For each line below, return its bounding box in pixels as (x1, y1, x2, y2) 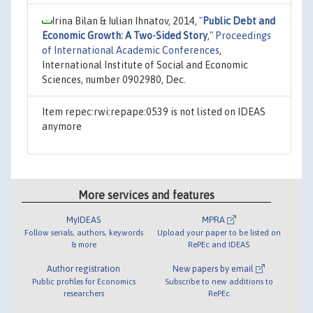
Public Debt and (203, 15, 275, 27)
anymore (42, 120, 82, 132)
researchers (63, 289, 104, 298)
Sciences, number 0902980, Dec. (42, 73, 186, 85)
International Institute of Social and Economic (42, 59, 248, 71)
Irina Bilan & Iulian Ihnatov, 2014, (52, 15, 199, 27)
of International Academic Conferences (42, 44, 219, 56)
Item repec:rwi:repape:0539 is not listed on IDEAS (42, 105, 265, 117)
